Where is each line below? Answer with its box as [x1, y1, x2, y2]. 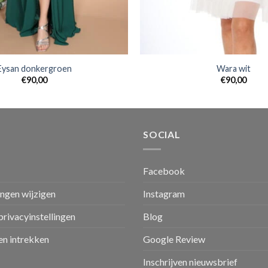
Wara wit [217, 63, 251, 74]
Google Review [143, 233, 205, 245]
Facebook [143, 165, 185, 176]
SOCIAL [143, 129, 181, 141]
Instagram [143, 187, 185, 199]
